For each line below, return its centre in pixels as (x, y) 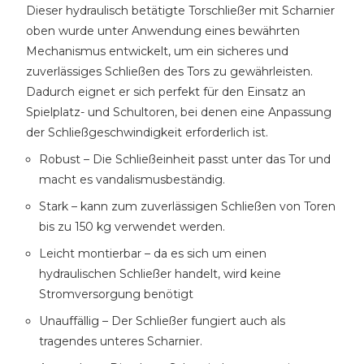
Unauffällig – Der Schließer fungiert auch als (162, 321)
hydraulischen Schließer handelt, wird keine (160, 274)
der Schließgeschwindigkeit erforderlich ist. (147, 132)
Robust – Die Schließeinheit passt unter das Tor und (185, 159)
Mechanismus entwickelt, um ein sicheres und (157, 51)
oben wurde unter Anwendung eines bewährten (163, 31)
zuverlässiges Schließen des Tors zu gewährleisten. (171, 71)
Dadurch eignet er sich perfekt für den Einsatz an (166, 92)
